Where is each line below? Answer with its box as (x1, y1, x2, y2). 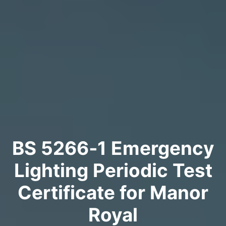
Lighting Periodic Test (14, 159, 212, 182)
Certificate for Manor (18, 181, 208, 204)
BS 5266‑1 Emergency (12, 137, 214, 160)
